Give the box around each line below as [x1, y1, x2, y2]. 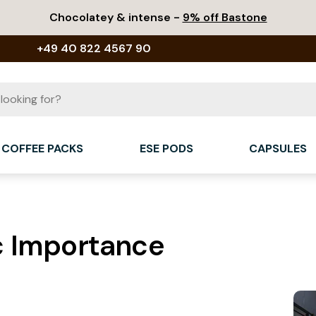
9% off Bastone [182, 10, 267, 25]
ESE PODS [139, 140, 193, 156]
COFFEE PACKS [1, 140, 84, 156]
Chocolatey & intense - [49, 10, 183, 25]
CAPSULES [249, 140, 308, 156]
